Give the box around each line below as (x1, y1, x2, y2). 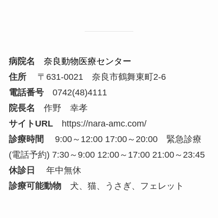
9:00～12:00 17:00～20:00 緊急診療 (43, 134, 201, 145)
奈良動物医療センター (43, 56, 131, 67)
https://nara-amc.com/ (61, 119, 146, 129)
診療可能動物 (8, 181, 61, 191)
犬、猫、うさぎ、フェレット (61, 181, 184, 191)
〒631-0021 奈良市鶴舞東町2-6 (26, 72, 166, 82)
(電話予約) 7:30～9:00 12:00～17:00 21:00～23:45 (8, 150, 205, 160)
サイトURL (8, 119, 53, 129)
